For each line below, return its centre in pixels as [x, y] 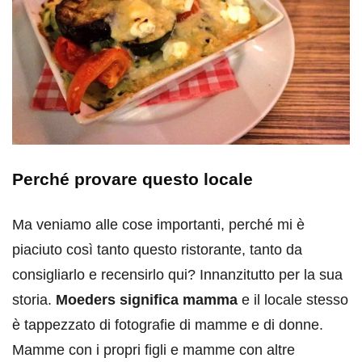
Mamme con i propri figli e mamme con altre [154, 349]
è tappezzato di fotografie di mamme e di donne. [168, 324]
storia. [34, 299]
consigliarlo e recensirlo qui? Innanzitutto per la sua [177, 274]
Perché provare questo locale [133, 179]
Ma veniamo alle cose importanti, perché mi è [158, 224]
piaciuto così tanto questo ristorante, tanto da [157, 249]
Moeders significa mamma [147, 299]
